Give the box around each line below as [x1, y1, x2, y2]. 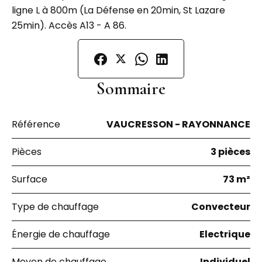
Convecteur [191, 200, 250, 213]
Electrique [199, 227, 250, 241]
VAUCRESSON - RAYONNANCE [106, 118, 250, 131]
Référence [12, 118, 60, 131]
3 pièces [211, 145, 250, 158]
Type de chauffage [12, 200, 99, 213]
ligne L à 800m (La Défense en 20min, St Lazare [12, 4, 225, 17]
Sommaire [96, 78, 166, 99]
